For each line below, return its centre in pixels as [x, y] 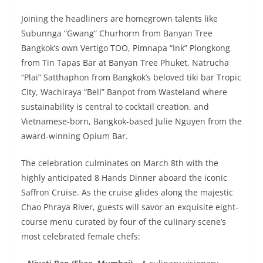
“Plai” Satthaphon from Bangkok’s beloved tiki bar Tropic [131, 77]
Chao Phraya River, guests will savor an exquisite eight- [130, 207]
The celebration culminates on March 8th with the [120, 163]
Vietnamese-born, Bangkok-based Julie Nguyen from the [131, 122]
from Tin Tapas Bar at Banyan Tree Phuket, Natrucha [125, 63]
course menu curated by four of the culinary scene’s [124, 222]
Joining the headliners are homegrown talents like [119, 19]
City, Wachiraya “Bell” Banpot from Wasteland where [124, 92]
